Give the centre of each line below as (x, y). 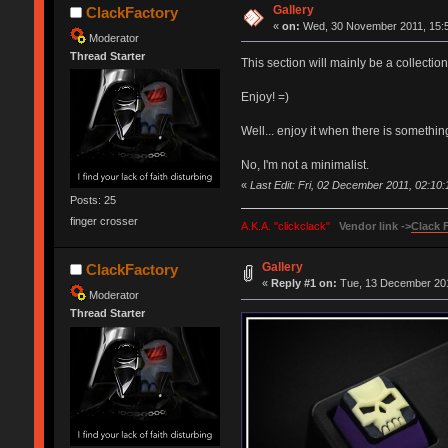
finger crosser (103, 221)
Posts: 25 (92, 200)
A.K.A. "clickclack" (285, 226)
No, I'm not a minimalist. (304, 164)
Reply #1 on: (304, 283)
